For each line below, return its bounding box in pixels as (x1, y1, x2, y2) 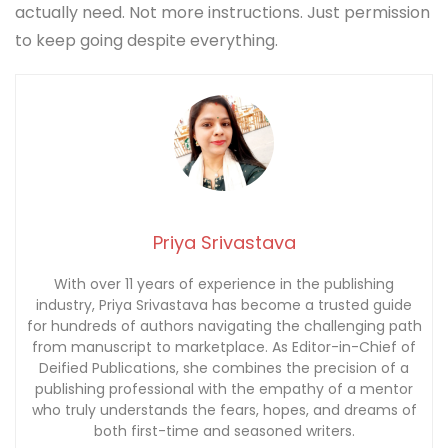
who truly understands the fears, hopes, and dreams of (31, 400, 417, 421)
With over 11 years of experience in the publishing (54, 274, 394, 295)
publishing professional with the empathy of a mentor (35, 379, 413, 400)
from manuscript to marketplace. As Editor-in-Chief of (32, 337, 416, 358)
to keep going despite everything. (15, 28, 278, 52)
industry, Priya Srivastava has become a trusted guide (36, 295, 412, 316)
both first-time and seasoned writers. (93, 421, 355, 442)
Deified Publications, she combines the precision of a (39, 358, 409, 379)
